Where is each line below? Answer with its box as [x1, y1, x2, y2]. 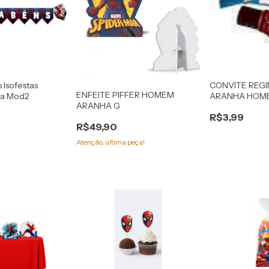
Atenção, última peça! [76, 138, 145, 147]
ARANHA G [76, 100, 120, 112]
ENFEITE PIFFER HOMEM [76, 89, 174, 101]
